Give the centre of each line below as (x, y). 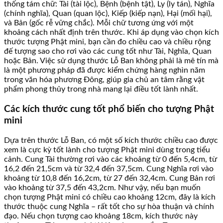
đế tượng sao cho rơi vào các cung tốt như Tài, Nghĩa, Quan (108, 52)
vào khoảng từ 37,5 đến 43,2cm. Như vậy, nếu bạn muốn (102, 187)
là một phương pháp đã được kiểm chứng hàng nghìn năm (105, 70)
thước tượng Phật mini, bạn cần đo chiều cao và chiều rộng (107, 42)
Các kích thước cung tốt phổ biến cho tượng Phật (109, 110)
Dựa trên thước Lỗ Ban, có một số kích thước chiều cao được (111, 140)
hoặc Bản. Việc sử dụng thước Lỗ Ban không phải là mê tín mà (111, 61)
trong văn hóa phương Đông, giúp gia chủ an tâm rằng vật (104, 80)
